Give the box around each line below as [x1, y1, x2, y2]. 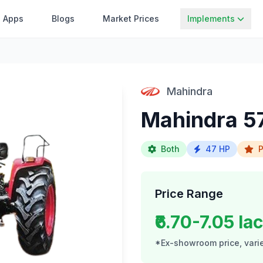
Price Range [155, 187, 223, 201]
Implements [187, 14, 235, 23]
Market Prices [103, 14, 160, 23]
